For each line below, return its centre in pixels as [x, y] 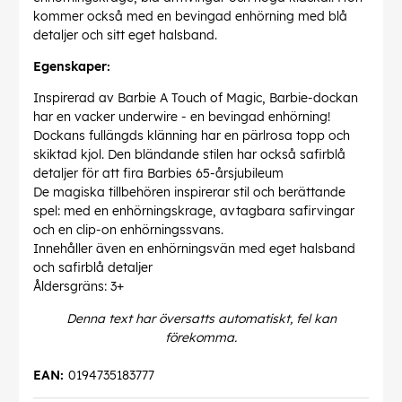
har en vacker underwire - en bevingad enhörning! [182, 117]
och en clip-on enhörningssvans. [128, 230]
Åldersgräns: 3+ [79, 287]
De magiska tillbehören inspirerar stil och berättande [189, 192]
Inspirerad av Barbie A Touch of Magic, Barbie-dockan [196, 98]
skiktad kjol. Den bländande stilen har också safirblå [189, 155]
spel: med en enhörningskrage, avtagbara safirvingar [194, 211]
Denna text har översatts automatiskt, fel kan [201, 319]
